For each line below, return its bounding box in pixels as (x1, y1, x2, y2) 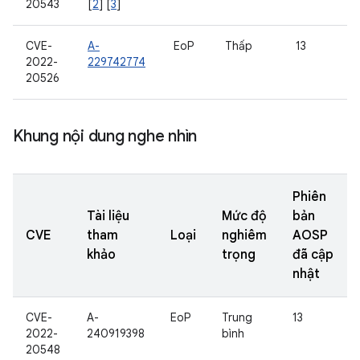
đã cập (292, 247, 333, 263)
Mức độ (222, 208, 267, 224)
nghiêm (222, 227, 267, 243)
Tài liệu (87, 208, 129, 224)
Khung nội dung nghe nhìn (13, 126, 197, 146)
